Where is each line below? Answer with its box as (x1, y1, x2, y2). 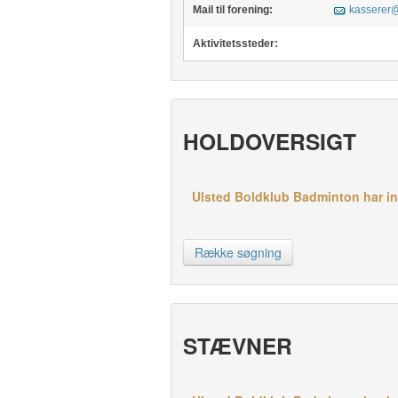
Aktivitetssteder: (192, 37, 278, 50)
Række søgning (194, 243, 282, 261)
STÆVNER (182, 330, 292, 362)
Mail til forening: (192, 4, 273, 16)
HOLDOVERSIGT (182, 125, 356, 157)
